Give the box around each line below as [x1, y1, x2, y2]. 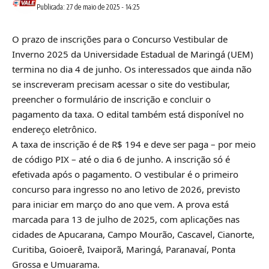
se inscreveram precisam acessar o [12, 77, 156, 90]
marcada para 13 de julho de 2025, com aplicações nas [12, 213, 240, 225]
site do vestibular [156, 77, 228, 90]
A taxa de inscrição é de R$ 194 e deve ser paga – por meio [12, 138, 256, 150]
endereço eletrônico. [12, 122, 97, 135]
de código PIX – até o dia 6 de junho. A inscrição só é [12, 153, 230, 165]
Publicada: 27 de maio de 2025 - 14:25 [36, 2, 139, 11]
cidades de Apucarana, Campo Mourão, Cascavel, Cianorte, [12, 228, 255, 240]
